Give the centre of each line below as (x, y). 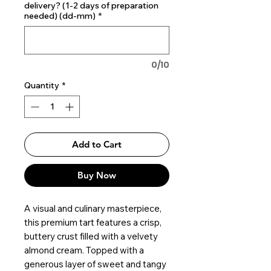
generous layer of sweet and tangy (95, 264)
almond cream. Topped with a (84, 250)
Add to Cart (97, 144)
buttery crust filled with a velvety (91, 236)
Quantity (42, 85)
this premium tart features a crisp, (93, 222)
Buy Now (97, 175)
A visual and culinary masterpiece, (93, 208)
